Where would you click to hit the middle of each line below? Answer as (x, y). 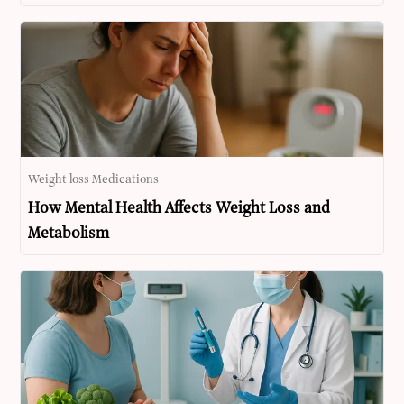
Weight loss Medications (94, 180)
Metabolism (69, 234)
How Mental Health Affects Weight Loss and (179, 209)
